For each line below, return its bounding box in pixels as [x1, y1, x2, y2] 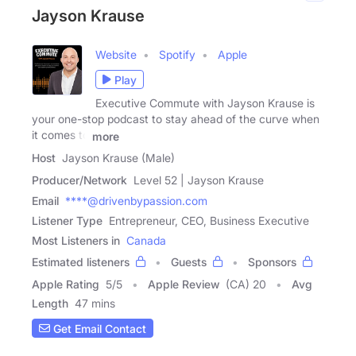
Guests [171, 255, 207, 269]
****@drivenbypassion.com [65, 194, 207, 208]
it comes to [32, 128, 89, 142]
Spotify [159, 48, 195, 62]
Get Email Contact [50, 321, 146, 335]
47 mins [75, 296, 115, 311]
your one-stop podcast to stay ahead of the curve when [32, 112, 319, 126]
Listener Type [32, 214, 103, 228]
